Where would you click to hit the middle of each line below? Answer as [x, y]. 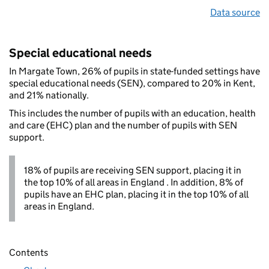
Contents [29, 252]
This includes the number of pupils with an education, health [132, 113]
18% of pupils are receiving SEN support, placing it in [133, 171]
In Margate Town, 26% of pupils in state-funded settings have [134, 71]
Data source [235, 13]
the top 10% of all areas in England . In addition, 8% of [134, 183]
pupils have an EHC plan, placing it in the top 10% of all [136, 195]
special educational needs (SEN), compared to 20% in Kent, [132, 83]
